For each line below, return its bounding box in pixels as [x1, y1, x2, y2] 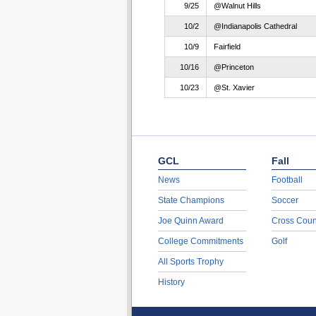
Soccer [271, 195, 298, 205]
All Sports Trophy [157, 257, 224, 267]
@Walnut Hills [213, 1, 261, 10]
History [157, 277, 185, 287]
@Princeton [213, 63, 254, 71]
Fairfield [213, 42, 241, 51]
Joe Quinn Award [157, 216, 224, 226]
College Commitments [157, 236, 243, 246]
